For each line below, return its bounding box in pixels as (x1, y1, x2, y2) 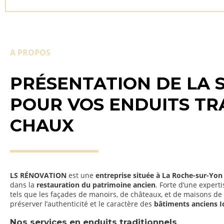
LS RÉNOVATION (10, 170, 66, 180)
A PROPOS (10, 46, 50, 58)
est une (66, 170, 95, 180)
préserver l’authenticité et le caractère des (10, 199, 154, 209)
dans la (10, 180, 36, 190)
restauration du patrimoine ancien (36, 180, 155, 190)
